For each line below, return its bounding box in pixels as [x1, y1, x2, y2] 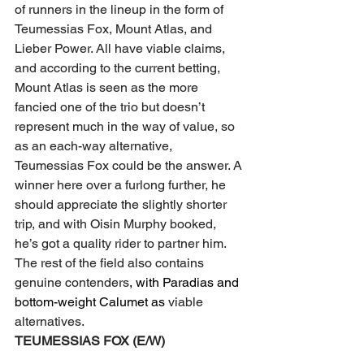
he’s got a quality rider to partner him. [15, 236, 227, 251]
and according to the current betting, [15, 60, 223, 76]
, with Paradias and [129, 275, 242, 290]
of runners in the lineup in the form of [15, 2, 227, 17]
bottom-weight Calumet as [15, 294, 168, 310]
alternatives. [15, 314, 84, 329]
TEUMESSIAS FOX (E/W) [15, 333, 165, 349]
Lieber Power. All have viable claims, [15, 41, 228, 56]
